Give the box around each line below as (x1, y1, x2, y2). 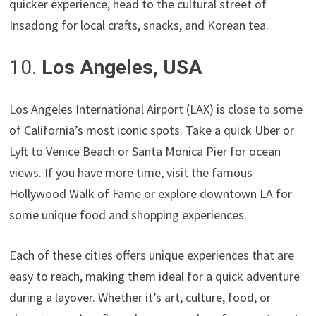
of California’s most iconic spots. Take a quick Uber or (9, 122, 295, 139)
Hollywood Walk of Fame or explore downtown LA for (9, 186, 293, 202)
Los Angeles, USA (42, 56, 203, 80)
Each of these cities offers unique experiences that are (9, 247, 295, 264)
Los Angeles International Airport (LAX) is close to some (9, 101, 303, 118)
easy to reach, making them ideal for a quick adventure (9, 268, 300, 285)
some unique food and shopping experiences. (9, 207, 248, 224)
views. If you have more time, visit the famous (9, 164, 253, 181)
